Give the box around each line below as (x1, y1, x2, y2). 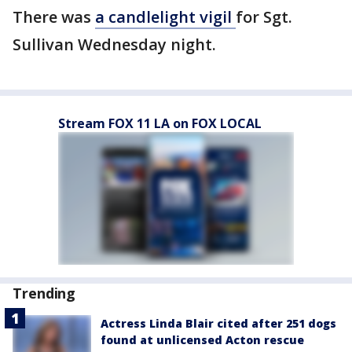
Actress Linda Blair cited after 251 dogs (101, 315, 336, 331)
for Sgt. (236, 5, 292, 27)
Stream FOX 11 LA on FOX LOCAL (58, 114, 262, 132)
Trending (13, 283, 76, 302)
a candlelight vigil (95, 5, 236, 27)
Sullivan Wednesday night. (13, 33, 216, 55)
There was (13, 5, 95, 27)
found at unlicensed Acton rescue (101, 332, 304, 347)
